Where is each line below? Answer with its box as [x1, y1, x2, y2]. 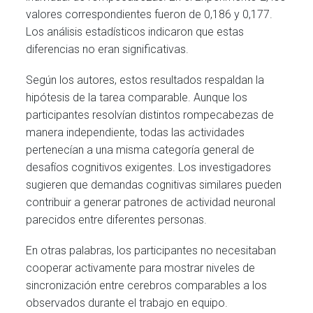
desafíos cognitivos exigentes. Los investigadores [26, 161, 272, 175]
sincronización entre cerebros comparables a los [26, 279, 268, 293]
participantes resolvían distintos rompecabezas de [26, 108, 275, 122]
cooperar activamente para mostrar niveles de [26, 261, 256, 275]
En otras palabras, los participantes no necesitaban [26, 244, 277, 258]
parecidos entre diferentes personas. [26, 213, 208, 227]
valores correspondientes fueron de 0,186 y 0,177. [26, 7, 273, 21]
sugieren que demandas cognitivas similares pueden [26, 178, 282, 192]
